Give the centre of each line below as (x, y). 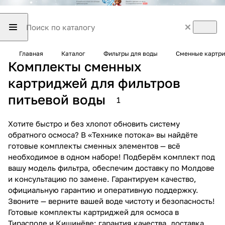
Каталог (73, 53)
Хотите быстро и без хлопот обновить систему (94, 123)
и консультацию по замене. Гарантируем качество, (102, 179)
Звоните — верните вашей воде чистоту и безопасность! (111, 201)
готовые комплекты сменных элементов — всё (94, 145)
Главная (31, 53)
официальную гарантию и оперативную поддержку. (103, 190)
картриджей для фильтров (94, 83)
